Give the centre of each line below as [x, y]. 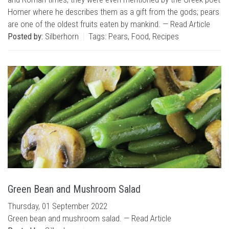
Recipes [166, 36]
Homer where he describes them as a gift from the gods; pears [113, 12]
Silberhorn [61, 36]
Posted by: [25, 36]
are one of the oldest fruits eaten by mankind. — [89, 24]
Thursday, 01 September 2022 [58, 206]
